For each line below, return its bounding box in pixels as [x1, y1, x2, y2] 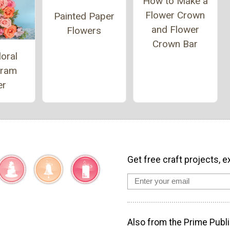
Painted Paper [53, 10, 114, 23]
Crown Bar [152, 37, 198, 50]
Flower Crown [145, 9, 205, 21]
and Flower [151, 23, 199, 35]
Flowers [67, 25, 102, 37]
